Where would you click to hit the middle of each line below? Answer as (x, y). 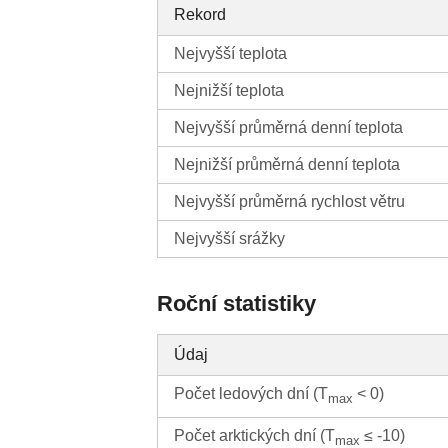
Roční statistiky (237, 304)
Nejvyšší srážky (230, 239)
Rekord (200, 15)
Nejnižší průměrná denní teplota (287, 165)
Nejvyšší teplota (231, 54)
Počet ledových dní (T (251, 394)
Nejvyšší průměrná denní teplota (289, 128)
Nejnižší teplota (229, 91)
